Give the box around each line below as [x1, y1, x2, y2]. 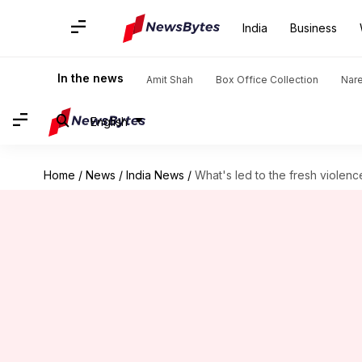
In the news [57, 71, 124, 85]
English [90, 114, 128, 128]
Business [290, 21, 337, 35]
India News [125, 168, 184, 182]
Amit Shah [146, 74, 193, 86]
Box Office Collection [216, 74, 318, 86]
